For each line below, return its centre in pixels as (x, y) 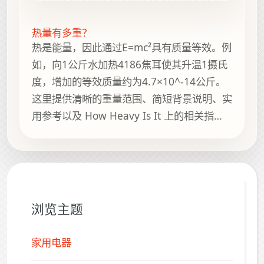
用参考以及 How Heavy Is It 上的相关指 (123, 116)
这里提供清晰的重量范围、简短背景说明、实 (132, 99)
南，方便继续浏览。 (77, 133)
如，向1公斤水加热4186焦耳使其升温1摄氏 (130, 65)
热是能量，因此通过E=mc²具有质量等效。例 (132, 47)
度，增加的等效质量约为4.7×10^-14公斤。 (129, 82)
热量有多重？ (62, 33)
